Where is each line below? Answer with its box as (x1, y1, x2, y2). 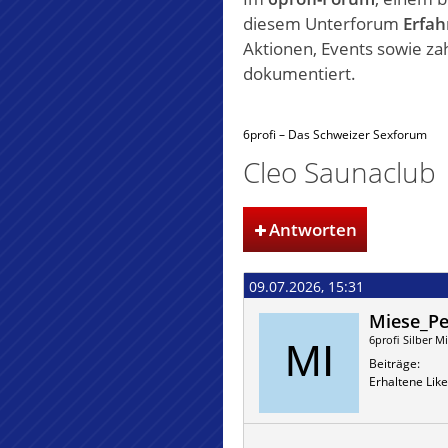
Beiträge (368, 355, 417, 372)
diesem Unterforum (242, 12, 403, 35)
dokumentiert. (242, 62, 356, 85)
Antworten (268, 218, 357, 241)
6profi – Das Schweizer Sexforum (242, 126, 427, 143)
